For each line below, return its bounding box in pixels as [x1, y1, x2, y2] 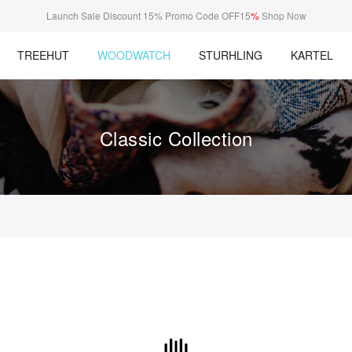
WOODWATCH [97, 47, 170, 63]
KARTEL [291, 47, 333, 63]
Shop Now [261, 9, 306, 22]
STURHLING [199, 47, 262, 63]
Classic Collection [99, 124, 253, 152]
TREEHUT [17, 47, 69, 63]
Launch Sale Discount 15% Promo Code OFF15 [46, 9, 251, 22]
